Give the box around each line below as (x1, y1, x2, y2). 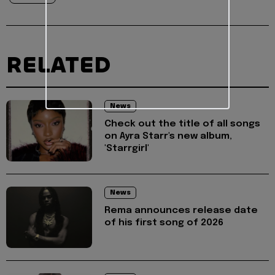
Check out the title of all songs (104, 119, 260, 130)
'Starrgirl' (104, 144, 149, 154)
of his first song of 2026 (104, 218, 223, 228)
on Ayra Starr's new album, (104, 131, 232, 142)
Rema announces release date (104, 206, 258, 216)
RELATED (6, 50, 110, 80)
